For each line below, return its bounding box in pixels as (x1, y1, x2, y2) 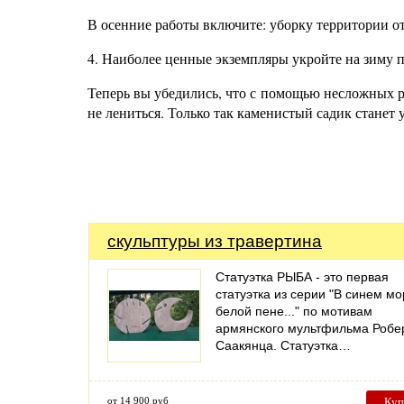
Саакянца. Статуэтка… (216, 338, 351, 353)
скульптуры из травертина (107, 232, 322, 251)
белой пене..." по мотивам (216, 304, 372, 318)
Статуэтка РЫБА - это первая (216, 270, 389, 284)
